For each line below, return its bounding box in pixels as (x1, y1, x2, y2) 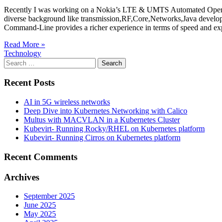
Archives (4, 171, 39, 182)
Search (3, 57, 25, 66)
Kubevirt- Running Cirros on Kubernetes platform (24, 133, 180, 142)
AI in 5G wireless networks (24, 98, 110, 107)
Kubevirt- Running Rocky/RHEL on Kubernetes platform (24, 124, 205, 133)
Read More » (4, 40, 45, 49)
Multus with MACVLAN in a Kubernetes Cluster (24, 115, 180, 124)
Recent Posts (4, 77, 55, 88)
